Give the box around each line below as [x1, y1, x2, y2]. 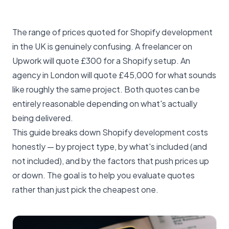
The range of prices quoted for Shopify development [12, 27, 213, 37]
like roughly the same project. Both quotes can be [12, 84, 200, 95]
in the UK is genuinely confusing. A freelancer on [12, 41, 192, 52]
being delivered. [12, 112, 73, 123]
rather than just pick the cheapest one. [12, 184, 158, 195]
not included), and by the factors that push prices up [12, 155, 209, 166]
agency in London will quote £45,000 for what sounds [12, 70, 216, 80]
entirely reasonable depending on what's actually [12, 98, 197, 109]
